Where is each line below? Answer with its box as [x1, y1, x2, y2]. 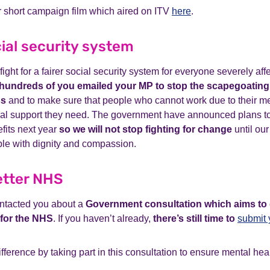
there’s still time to [153, 213, 237, 224]
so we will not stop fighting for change [59, 124, 232, 134]
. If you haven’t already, [53, 213, 153, 224]
